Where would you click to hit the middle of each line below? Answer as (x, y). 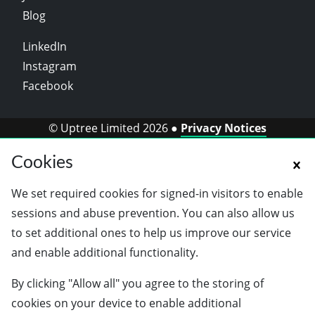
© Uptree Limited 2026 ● (115, 128)
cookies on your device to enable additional (126, 303)
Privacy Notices (224, 128)
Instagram (50, 66)
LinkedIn (45, 46)
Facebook (48, 86)
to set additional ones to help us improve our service (151, 233)
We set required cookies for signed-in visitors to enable (157, 193)
